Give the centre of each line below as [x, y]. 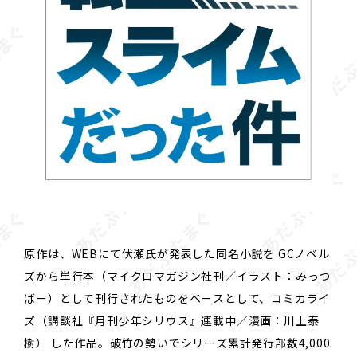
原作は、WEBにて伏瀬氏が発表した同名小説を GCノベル [177, 254]
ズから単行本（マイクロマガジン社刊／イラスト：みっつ [178, 276]
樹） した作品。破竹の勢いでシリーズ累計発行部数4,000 [177, 343]
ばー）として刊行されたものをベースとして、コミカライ [177, 298]
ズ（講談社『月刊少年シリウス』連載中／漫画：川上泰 [172, 321]
